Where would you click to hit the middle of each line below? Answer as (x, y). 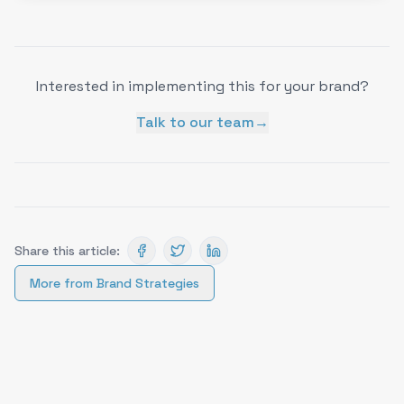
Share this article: (67, 251)
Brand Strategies (148, 283)
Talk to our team (195, 122)
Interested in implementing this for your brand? (202, 86)
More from (63, 283)
